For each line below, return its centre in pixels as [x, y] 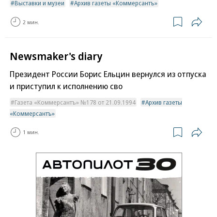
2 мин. [31, 22]
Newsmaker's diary [56, 56]
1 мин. [31, 132]
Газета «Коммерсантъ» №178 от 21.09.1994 [75, 102]
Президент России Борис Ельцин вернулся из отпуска [108, 74]
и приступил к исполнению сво [66, 86]
